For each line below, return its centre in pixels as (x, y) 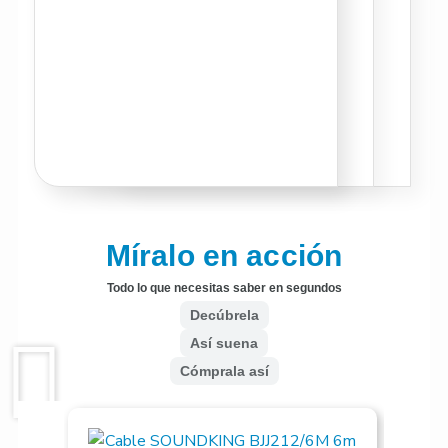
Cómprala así (224, 370)
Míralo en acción (224, 255)
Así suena (224, 342)
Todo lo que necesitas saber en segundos (224, 287)
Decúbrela (224, 314)
